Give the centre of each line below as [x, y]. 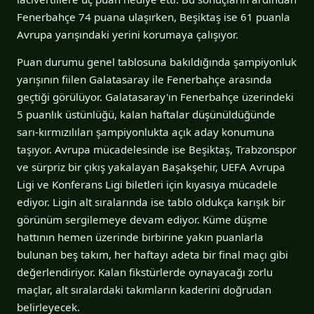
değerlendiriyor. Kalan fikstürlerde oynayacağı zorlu [145, 272]
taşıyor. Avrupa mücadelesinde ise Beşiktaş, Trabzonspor [157, 149]
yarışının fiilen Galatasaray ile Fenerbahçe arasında [144, 79]
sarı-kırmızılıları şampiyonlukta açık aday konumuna [146, 131]
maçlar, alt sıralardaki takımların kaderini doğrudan [144, 289]
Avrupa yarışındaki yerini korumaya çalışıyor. [128, 34]
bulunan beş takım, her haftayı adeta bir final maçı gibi [152, 254]
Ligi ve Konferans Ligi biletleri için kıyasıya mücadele [147, 184]
